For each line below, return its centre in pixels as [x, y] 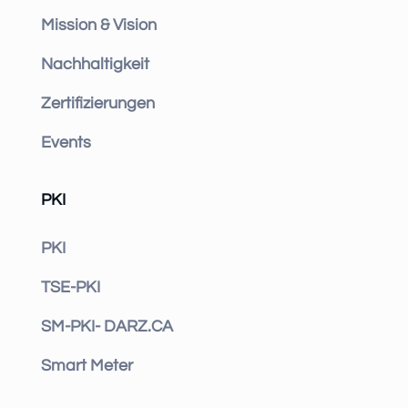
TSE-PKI [70, 288]
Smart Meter [87, 366]
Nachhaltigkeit [95, 65]
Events [66, 143]
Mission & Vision [98, 25]
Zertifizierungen [97, 104]
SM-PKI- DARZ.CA [107, 327]
